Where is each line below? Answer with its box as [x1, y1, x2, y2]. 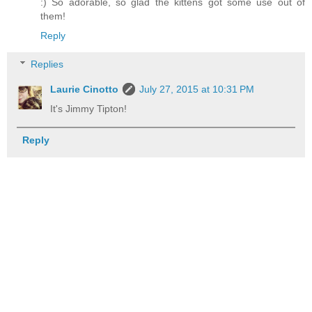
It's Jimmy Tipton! [50, 103, 127, 115]
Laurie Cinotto [50, 84, 119, 95]
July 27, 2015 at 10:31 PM [139, 84, 255, 95]
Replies [31, 58, 64, 70]
